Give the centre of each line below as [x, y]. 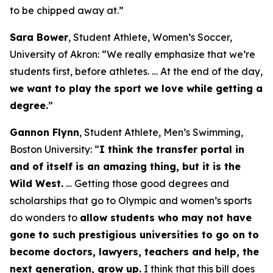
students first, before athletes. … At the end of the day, [136, 71]
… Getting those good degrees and [146, 183]
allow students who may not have [166, 217]
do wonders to [45, 217]
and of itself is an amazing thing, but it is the [125, 166]
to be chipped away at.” [67, 10]
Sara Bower [39, 37]
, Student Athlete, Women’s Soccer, [150, 37]
